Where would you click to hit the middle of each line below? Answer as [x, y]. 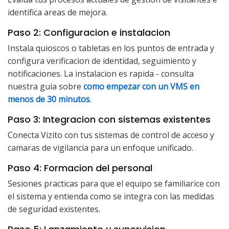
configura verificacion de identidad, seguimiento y [102, 61]
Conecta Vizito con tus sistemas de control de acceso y [111, 135]
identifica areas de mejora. [58, 13]
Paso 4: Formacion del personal [80, 168]
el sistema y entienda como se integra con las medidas [111, 197]
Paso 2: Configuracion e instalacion [89, 33]
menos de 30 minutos [49, 99]
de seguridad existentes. [54, 209]
